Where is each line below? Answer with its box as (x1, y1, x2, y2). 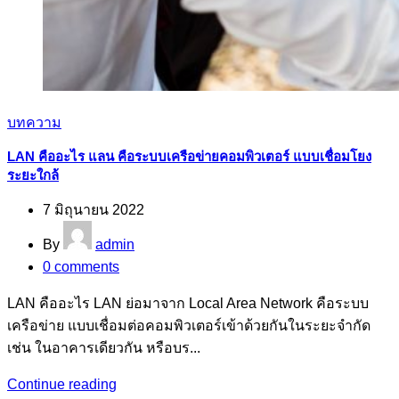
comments (54, 258, 119, 274)
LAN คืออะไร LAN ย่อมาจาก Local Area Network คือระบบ (7, 295, 369, 311)
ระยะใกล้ (7, 167, 59, 183)
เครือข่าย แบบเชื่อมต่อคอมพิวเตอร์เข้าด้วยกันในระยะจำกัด (7, 317, 370, 333)
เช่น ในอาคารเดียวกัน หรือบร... (7, 339, 200, 355)
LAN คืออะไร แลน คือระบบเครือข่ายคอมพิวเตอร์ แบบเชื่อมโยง (7, 148, 371, 164)
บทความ (7, 114, 61, 130)
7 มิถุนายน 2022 (43, 201, 144, 217)
